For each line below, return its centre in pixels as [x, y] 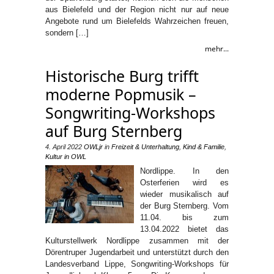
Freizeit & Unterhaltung [145, 146]
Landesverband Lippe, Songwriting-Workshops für [137, 264]
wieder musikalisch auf [184, 194]
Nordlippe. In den [184, 171]
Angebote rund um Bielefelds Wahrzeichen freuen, [137, 21]
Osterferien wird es [184, 182]
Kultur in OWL [66, 156]
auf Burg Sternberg [114, 131]
